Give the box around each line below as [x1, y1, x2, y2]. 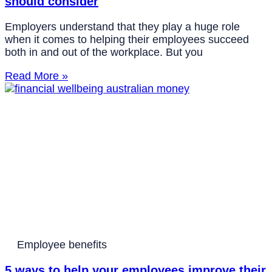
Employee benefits [17, 239, 107, 251]
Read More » [5, 70, 68, 83]
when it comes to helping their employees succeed [5, 33, 249, 46]
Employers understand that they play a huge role [5, 21, 240, 33]
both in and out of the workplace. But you [5, 46, 203, 59]
